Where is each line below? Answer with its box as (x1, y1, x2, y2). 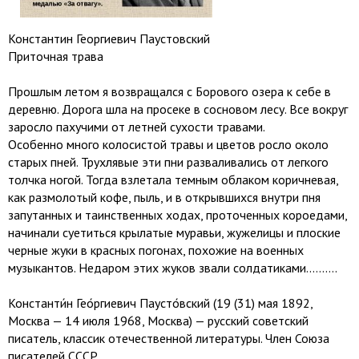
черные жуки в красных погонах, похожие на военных (8, 242, 304, 258)
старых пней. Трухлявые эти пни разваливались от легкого (8, 154, 329, 170)
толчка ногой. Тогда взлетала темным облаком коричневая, (8, 171, 338, 188)
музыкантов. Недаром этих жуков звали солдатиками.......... (8, 260, 337, 276)
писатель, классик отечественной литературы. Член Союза (8, 330, 329, 346)
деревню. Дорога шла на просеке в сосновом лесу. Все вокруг (8, 101, 348, 117)
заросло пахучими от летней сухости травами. (8, 119, 265, 135)
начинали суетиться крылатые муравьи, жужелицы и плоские (8, 224, 341, 240)
